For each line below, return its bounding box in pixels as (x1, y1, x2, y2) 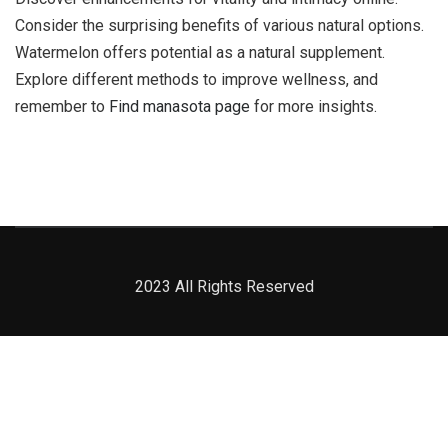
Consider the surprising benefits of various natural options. (15, 16, 424, 35)
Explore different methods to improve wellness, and (15, 70, 378, 89)
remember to (15, 97, 109, 116)
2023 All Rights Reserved (134, 277, 314, 296)
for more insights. (250, 97, 377, 116)
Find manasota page (109, 97, 250, 116)
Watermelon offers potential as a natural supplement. (15, 43, 385, 62)
